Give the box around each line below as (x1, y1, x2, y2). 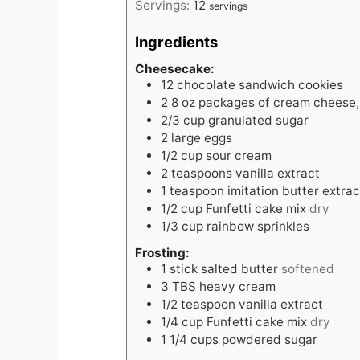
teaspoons (171, 165, 232, 181)
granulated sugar (208, 112, 309, 128)
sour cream (206, 147, 272, 163)
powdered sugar (222, 332, 317, 348)
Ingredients (135, 32, 218, 51)
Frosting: (135, 245, 190, 261)
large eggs (171, 129, 232, 145)
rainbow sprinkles (207, 218, 309, 234)
